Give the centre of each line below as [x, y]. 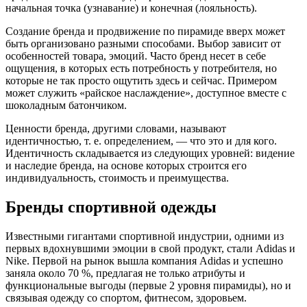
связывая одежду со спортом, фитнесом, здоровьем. [126, 297]
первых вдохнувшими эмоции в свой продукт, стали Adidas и [150, 248]
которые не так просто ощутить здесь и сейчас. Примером [141, 80]
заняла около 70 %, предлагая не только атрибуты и [125, 273]
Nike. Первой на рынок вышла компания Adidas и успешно [144, 260]
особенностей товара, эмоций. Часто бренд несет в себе [136, 56]
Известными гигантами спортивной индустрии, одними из [145, 236]
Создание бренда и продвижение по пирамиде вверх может [145, 31]
